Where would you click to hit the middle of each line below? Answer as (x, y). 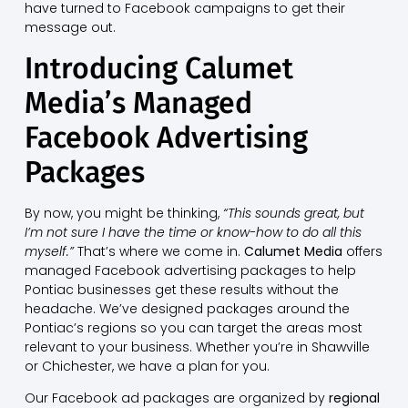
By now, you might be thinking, (123, 213)
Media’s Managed (138, 102)
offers (362, 251)
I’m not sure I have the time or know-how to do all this (193, 232)
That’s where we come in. (158, 251)
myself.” (49, 251)
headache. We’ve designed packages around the (187, 308)
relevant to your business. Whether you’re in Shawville (197, 347)
